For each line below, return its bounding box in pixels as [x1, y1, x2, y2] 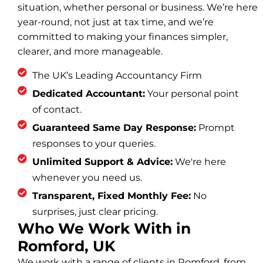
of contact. [32, 103, 82, 115]
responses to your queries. [32, 137, 156, 149]
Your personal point [145, 87, 239, 99]
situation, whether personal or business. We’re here [18, 1, 258, 13]
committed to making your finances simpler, [18, 31, 228, 42]
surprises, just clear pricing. [32, 205, 158, 217]
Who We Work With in [18, 219, 191, 237]
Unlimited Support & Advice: [32, 156, 173, 167]
